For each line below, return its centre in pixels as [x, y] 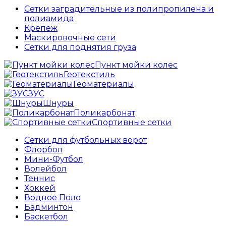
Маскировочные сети [70, 38]
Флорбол [43, 150]
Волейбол [45, 169]
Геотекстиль [89, 75]
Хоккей [40, 188]
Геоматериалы [104, 84]
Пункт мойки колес [136, 65]
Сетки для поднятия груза [80, 47]
